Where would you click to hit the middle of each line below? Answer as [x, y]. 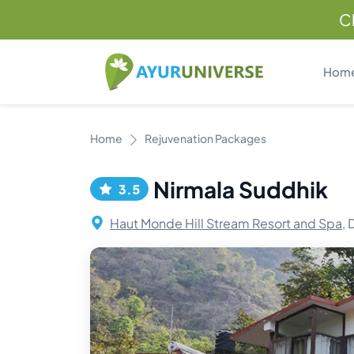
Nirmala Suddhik [241, 189]
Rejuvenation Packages [205, 138]
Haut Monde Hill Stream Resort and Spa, [228, 223]
